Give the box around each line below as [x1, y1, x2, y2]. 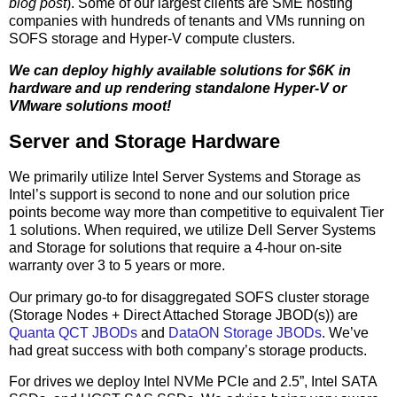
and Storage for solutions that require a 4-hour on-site [9, 239, 342, 255]
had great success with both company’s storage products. [9, 342, 367, 358]
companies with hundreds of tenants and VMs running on [9, 13, 365, 29]
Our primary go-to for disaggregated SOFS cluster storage [9, 289, 370, 305]
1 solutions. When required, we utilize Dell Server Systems [9, 222, 376, 237]
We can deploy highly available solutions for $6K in [9, 63, 351, 79]
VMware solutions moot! [9, 98, 171, 114]
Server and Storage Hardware [9, 129, 280, 152]
